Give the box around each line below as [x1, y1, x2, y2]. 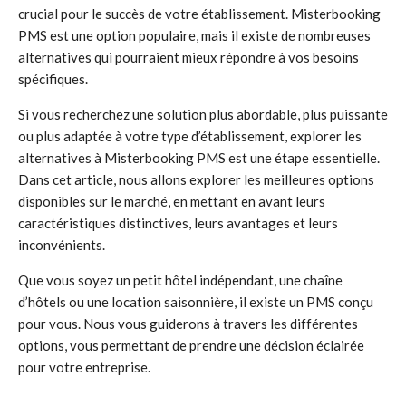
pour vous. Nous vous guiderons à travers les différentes [18, 315, 358, 332]
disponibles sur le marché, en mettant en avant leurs [18, 193, 325, 209]
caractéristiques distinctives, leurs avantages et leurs [18, 215, 338, 231]
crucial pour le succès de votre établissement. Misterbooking [18, 5, 381, 22]
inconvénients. [18, 237, 105, 253]
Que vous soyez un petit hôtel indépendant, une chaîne [18, 272, 343, 288]
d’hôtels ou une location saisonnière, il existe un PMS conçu [18, 294, 373, 310]
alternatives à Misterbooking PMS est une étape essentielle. [18, 150, 380, 166]
